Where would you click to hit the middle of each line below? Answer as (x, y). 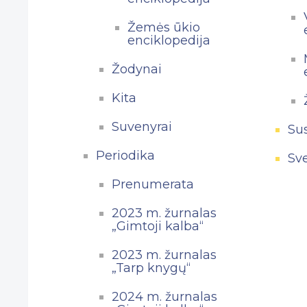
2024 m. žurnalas (164, 296)
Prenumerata (152, 184)
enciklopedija (169, 40)
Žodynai (136, 69)
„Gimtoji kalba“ (157, 226)
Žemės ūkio (163, 27)
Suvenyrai (142, 126)
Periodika (125, 155)
